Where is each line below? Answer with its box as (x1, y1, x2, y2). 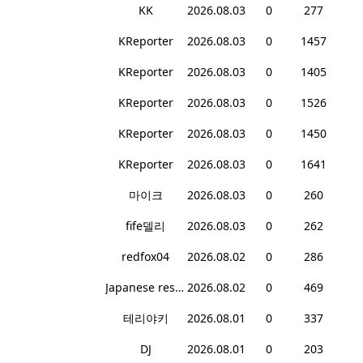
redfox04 (122, 249, 169, 265)
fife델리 (126, 218, 165, 234)
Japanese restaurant (174, 280, 184, 296)
